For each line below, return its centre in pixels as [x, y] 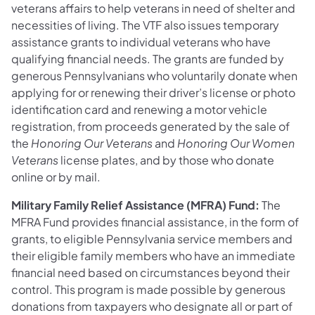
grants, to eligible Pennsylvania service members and [152, 238]
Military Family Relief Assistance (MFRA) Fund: [135, 205]
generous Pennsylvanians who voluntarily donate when [154, 75]
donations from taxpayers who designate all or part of [152, 306]
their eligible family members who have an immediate [153, 255]
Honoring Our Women [236, 143]
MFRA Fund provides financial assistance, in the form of [155, 221]
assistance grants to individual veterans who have [141, 41]
